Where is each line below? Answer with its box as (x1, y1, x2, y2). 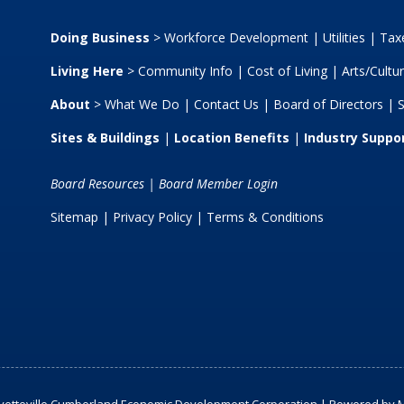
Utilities (322, 29, 365, 47)
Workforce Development (163, 29, 308, 47)
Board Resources (50, 175, 144, 193)
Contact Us (193, 96, 259, 114)
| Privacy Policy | (97, 208, 207, 226)
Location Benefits (173, 129, 289, 147)
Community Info (137, 62, 233, 80)
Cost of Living (246, 62, 327, 80)
